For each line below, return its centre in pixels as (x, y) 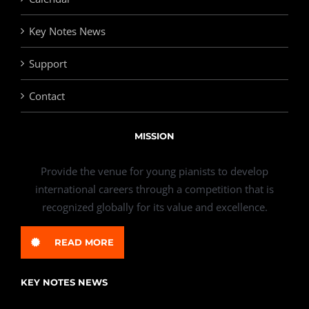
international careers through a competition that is (154, 189)
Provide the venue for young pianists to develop (154, 171)
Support (48, 63)
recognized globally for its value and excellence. (154, 207)
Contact (47, 96)
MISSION (154, 136)
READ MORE (84, 242)
